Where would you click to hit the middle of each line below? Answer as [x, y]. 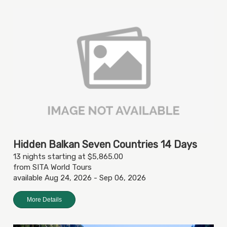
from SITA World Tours [52, 167]
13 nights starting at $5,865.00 [68, 157]
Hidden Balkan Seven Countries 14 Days [105, 145]
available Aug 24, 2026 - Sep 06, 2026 [80, 178]
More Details [44, 200]
